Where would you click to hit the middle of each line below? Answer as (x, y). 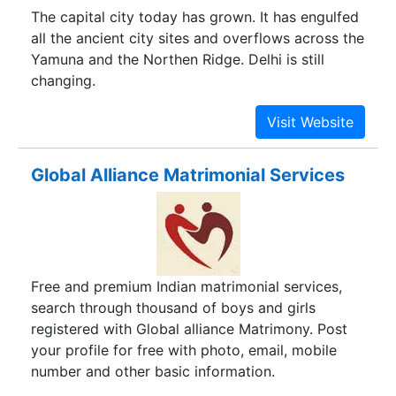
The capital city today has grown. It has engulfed (195, 17)
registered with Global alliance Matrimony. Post (189, 329)
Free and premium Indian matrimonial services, (187, 287)
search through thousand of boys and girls (173, 308)
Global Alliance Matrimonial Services (188, 175)
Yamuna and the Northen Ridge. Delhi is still (178, 60)
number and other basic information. (153, 372)
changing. (63, 81)
